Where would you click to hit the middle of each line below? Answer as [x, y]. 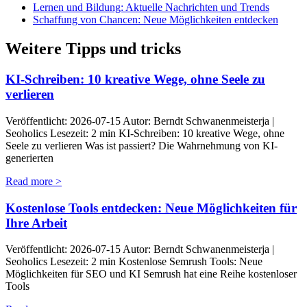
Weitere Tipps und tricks [93, 49]
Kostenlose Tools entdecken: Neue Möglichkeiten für [151, 208]
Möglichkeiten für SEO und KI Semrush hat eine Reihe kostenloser [151, 274]
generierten [29, 158]
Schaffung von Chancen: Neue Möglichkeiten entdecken [156, 20]
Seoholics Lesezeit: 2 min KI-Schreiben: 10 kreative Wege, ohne [145, 133]
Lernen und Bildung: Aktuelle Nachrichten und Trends [151, 8]
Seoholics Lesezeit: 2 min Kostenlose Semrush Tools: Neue [134, 262]
